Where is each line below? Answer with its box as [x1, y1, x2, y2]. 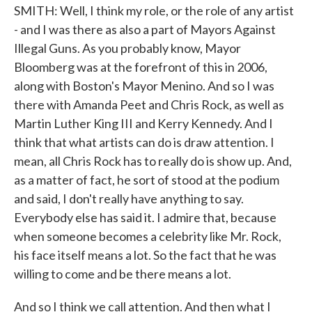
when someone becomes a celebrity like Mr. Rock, [14, 228, 281, 244]
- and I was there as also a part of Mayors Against [14, 22, 276, 37]
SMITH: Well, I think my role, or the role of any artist [14, 3, 294, 18]
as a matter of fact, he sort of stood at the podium [14, 172, 279, 187]
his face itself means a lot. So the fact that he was [14, 247, 276, 263]
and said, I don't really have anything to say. [14, 191, 244, 206]
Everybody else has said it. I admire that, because [14, 210, 276, 225]
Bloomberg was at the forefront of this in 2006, [14, 59, 267, 75]
